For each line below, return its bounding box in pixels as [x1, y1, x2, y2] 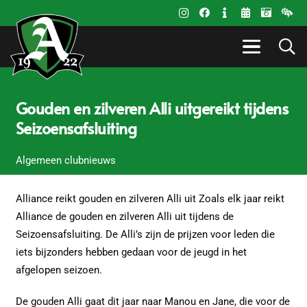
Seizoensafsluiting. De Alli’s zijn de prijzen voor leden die [15, 228, 275, 241]
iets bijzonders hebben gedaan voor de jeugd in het [15, 246, 247, 258]
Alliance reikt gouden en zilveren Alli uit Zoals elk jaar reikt [15, 193, 284, 205]
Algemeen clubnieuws [15, 153, 116, 167]
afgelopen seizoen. [15, 264, 102, 276]
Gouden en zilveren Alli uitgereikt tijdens [15, 97, 288, 119]
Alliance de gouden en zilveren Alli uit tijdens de [15, 210, 234, 223]
